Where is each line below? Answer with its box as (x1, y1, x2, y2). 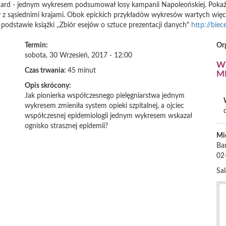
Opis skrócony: (25, 82, 73, 89)
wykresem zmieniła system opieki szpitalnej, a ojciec (25, 102, 184, 109)
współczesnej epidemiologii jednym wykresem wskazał (25, 112, 192, 120)
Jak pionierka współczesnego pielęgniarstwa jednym (25, 92, 185, 99)
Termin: (25, 42, 49, 49)
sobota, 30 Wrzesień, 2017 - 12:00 (25, 52, 132, 59)
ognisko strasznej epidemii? (25, 123, 108, 130)
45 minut (68, 67, 96, 74)
